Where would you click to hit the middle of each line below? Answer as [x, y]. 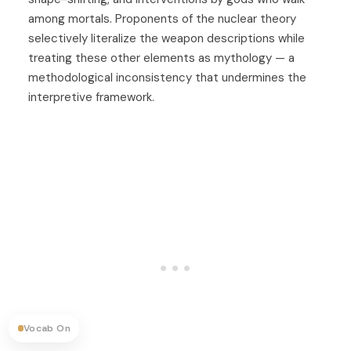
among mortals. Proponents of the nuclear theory [162, 18]
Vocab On [47, 328]
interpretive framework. [91, 97]
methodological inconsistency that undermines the [167, 77]
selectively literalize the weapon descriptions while [166, 38]
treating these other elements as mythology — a [161, 58]
